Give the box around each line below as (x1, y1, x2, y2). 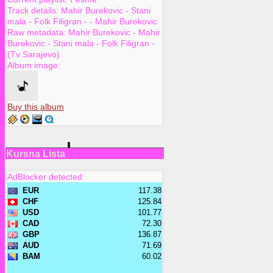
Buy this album (7, 102, 64, 112)
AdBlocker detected (7, 171, 82, 182)
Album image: (7, 60, 60, 71)
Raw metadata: (7, 27, 68, 38)
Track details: (7, 5, 61, 16)
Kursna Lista (6, 148, 65, 160)
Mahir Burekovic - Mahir (68, 27, 160, 38)
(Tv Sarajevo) (7, 49, 60, 60)
